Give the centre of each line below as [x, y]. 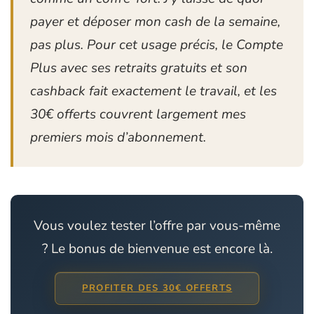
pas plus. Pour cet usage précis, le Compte [157, 45]
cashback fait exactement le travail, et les [153, 91]
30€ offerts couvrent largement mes [138, 114]
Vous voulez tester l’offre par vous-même [157, 225]
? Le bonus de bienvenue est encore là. [157, 248]
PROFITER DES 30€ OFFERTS [157, 288]
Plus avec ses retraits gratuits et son [139, 68]
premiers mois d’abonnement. [118, 137]
